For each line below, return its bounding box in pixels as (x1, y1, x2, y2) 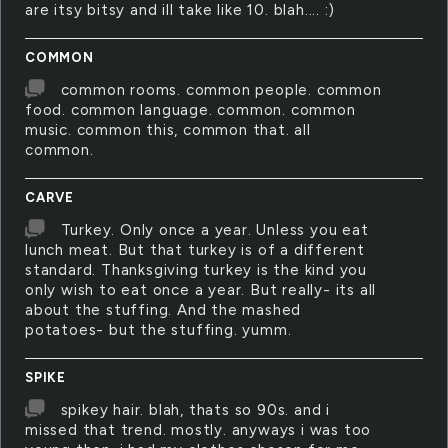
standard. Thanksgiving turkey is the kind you (25, 261, 367, 279)
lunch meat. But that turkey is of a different (25, 241, 365, 259)
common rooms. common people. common (60, 81, 382, 99)
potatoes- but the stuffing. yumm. (25, 321, 292, 339)
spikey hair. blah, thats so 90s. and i (60, 401, 331, 419)
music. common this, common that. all (25, 121, 311, 139)
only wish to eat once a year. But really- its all (25, 281, 377, 299)
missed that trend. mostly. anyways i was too (25, 421, 372, 439)
